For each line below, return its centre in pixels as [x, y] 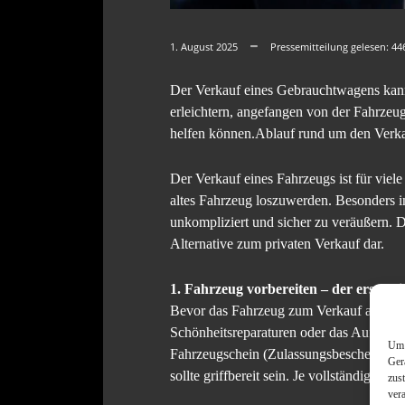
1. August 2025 [204, 46]
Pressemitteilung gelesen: [331, 46]
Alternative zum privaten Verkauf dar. [277, 243]
